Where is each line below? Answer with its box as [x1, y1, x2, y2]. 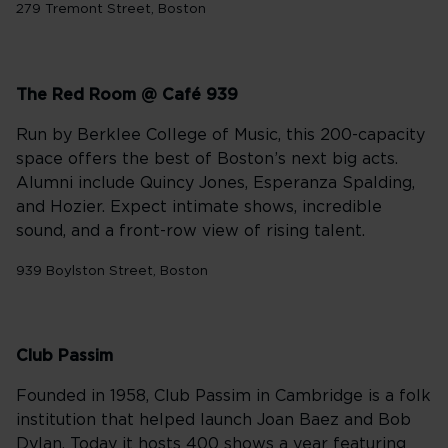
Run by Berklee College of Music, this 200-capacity [16, 126, 425, 143]
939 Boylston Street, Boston [16, 263, 208, 278]
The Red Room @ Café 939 [16, 86, 238, 103]
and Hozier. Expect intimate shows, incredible [16, 198, 382, 215]
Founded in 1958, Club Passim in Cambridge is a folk [16, 387, 431, 404]
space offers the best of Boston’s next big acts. [16, 150, 398, 167]
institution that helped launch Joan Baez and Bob [16, 411, 411, 428]
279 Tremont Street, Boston [16, 2, 206, 17]
